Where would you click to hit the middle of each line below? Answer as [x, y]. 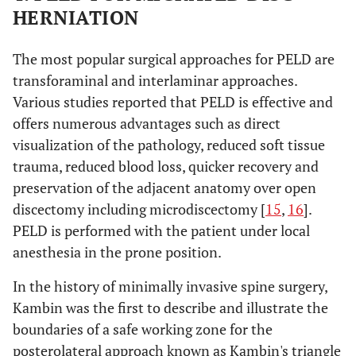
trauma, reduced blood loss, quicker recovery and [166, 166]
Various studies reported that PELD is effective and [173, 101]
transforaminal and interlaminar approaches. [155, 80]
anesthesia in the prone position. [117, 252]
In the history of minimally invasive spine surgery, [170, 286]
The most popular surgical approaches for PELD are [174, 58]
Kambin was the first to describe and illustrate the [170, 307]
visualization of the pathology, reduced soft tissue [169, 144]
